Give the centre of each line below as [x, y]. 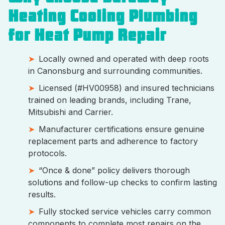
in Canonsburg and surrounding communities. [115, 71]
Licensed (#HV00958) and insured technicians [127, 88]
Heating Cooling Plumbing [103, 16]
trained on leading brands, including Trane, [110, 100]
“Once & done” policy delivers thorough [114, 170]
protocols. [47, 153]
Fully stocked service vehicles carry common [125, 211]
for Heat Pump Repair [87, 35]
